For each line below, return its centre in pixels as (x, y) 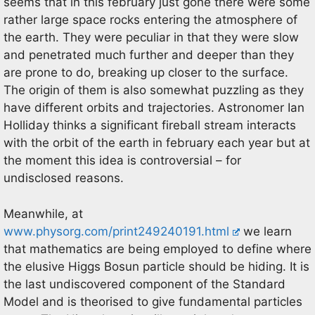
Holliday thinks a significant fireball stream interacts (150, 125)
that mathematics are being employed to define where (157, 249)
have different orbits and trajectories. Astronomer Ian (154, 108)
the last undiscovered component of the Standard (144, 284)
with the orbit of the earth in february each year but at (157, 143)
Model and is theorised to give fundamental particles (153, 301)
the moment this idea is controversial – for (122, 160)
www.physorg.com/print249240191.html (116, 231)
